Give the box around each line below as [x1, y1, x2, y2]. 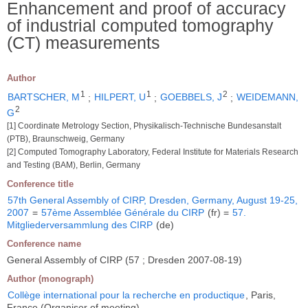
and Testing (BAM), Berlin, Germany [7, 160, 140, 170]
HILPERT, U [94, 91, 146, 103]
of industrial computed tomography [7, 15, 274, 35]
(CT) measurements [7, 32, 160, 52]
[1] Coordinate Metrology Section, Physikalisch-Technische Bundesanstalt [7, 121, 281, 131]
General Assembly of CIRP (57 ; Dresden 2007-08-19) [7, 254, 242, 265]
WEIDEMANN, [236, 91, 298, 103]
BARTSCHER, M [8, 91, 80, 103]
